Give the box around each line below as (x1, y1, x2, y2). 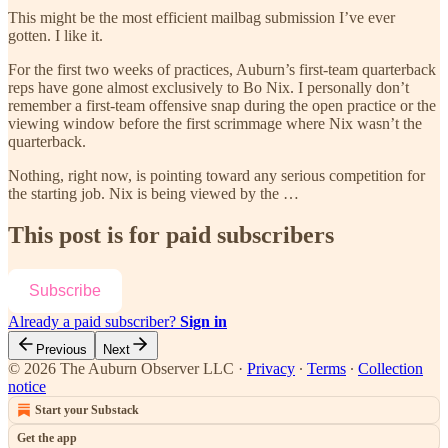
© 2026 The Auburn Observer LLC (8, 360, 234, 378)
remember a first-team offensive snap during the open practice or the (8, 96, 436, 114)
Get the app (17, 431, 77, 446)
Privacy (247, 360, 295, 378)
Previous (36, 342, 87, 358)
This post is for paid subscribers (8, 222, 334, 249)
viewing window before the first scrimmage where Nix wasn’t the (8, 114, 422, 132)
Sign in (180, 313, 227, 331)
